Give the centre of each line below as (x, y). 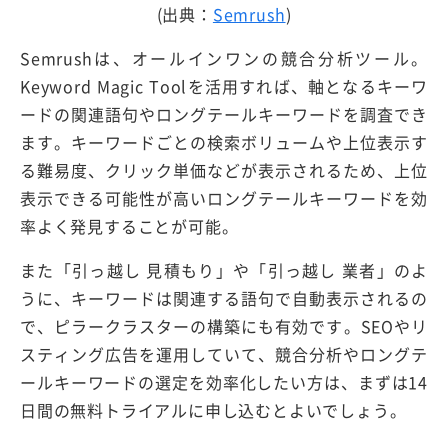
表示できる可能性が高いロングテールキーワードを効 (224, 198)
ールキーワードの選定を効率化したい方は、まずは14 (224, 382)
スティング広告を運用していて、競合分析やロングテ (224, 354)
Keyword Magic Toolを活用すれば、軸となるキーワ (224, 86)
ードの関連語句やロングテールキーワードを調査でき (224, 114)
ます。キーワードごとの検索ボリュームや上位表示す (224, 142)
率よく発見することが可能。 (129, 226)
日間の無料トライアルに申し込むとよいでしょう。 (213, 410)
